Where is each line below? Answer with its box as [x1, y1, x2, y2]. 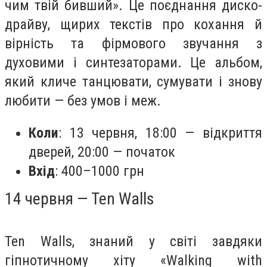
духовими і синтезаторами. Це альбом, [5, 54, 262, 71]
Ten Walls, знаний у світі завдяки [5, 232, 262, 250]
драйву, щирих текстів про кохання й [5, 15, 262, 33]
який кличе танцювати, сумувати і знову [5, 73, 262, 90]
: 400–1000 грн [55, 162, 144, 179]
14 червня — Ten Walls [5, 188, 154, 209]
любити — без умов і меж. [5, 92, 161, 109]
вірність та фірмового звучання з [5, 35, 262, 52]
